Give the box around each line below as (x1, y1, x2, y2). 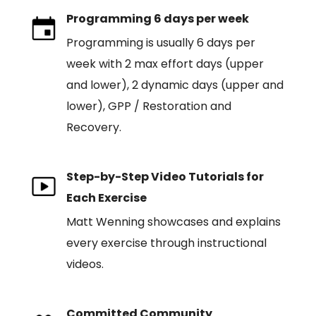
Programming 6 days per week (66, 11, 249, 27)
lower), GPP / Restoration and (66, 98, 231, 114)
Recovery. (66, 119, 121, 135)
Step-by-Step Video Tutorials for (66, 169, 264, 185)
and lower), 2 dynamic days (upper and (66, 77, 284, 93)
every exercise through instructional (66, 235, 267, 251)
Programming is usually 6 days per (66, 35, 255, 51)
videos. (66, 256, 104, 272)
